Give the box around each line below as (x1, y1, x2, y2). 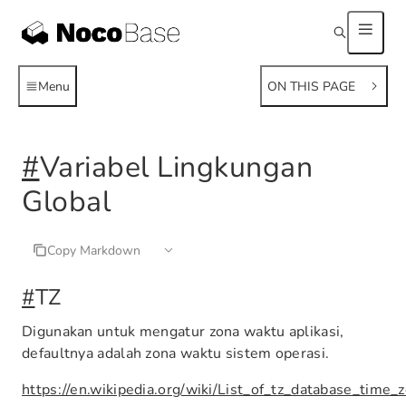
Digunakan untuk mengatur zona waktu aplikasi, (22, 322, 344, 342)
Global (22, 182, 111, 221)
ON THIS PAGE (267, 77, 355, 95)
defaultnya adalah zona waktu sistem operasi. (22, 343, 330, 363)
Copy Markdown (47, 241, 140, 259)
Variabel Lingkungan (39, 148, 313, 187)
